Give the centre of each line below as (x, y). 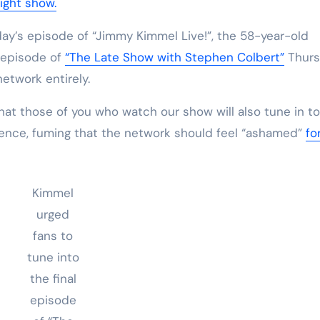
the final (53, 279)
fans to (53, 236)
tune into (53, 257)
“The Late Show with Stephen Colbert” (175, 57)
